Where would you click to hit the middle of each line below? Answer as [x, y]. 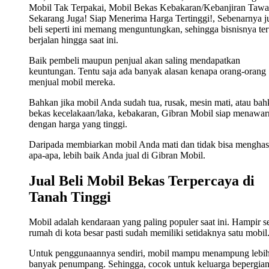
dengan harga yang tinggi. [78, 124]
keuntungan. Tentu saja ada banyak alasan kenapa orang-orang [147, 71]
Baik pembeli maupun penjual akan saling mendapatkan [134, 60]
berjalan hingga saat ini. [74, 40]
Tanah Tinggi [70, 197]
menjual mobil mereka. [72, 82]
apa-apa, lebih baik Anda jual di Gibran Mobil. [117, 155]
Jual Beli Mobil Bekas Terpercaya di [142, 180]
